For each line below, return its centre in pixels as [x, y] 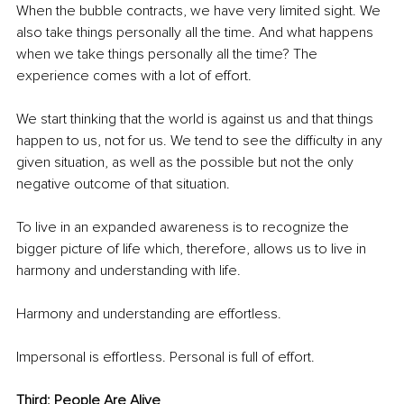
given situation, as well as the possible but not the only [187, 163]
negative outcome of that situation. [123, 184]
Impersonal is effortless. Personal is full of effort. [165, 358]
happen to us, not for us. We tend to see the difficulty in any [201, 141]
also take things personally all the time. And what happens [197, 33]
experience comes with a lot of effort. [134, 76]
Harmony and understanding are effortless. [149, 314]
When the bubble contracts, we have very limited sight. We [200, 11]
